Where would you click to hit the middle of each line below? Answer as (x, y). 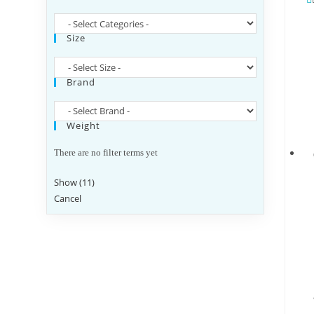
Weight (84, 125)
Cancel (68, 198)
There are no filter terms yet (106, 152)
